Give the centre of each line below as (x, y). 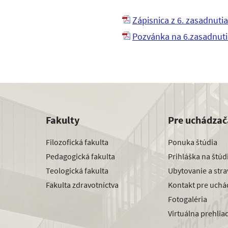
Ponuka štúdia (193, 142)
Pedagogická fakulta (80, 156)
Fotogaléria (188, 199)
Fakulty (63, 120)
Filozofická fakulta (77, 142)
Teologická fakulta (77, 171)
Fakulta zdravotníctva (82, 185)
